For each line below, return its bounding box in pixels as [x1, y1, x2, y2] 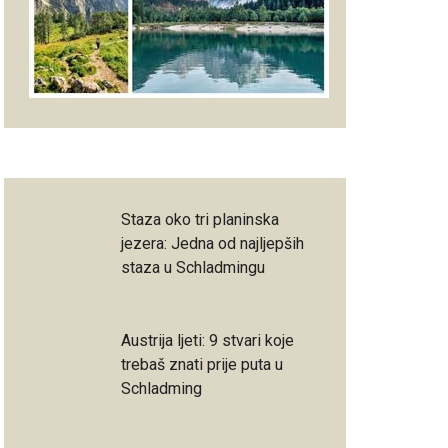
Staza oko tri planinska [121, 210, 279, 230]
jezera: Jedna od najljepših [121, 234, 304, 254]
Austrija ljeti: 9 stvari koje [121, 330, 294, 350]
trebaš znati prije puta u [121, 354, 283, 374]
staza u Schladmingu [121, 258, 265, 278]
